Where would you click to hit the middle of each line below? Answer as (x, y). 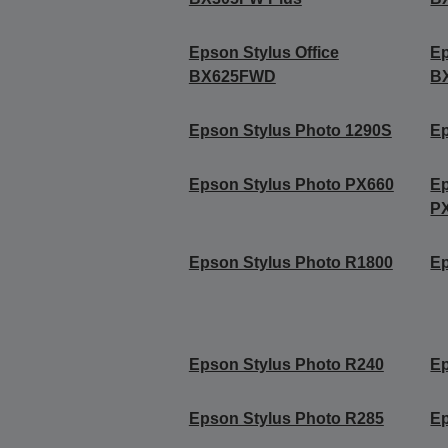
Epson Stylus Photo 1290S (290, 130)
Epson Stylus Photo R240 (286, 364)
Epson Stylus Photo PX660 (291, 184)
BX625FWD (232, 76)
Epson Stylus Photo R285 (286, 418)
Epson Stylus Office (263, 52)
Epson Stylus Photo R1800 (290, 262)
